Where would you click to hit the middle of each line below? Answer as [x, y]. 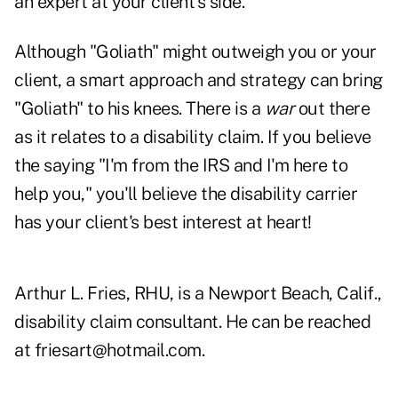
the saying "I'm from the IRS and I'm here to [181, 166]
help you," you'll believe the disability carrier [186, 194]
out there [332, 109]
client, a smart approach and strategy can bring [199, 80]
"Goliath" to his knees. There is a [139, 109]
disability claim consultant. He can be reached [192, 322]
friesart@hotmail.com [118, 350]
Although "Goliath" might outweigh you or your [195, 52]
